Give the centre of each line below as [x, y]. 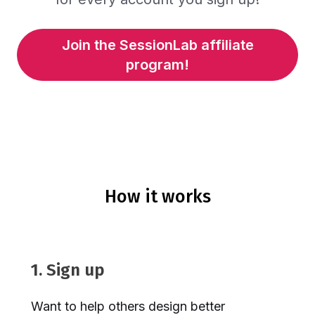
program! [157, 65]
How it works [157, 197]
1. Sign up [68, 270]
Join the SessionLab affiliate [157, 45]
